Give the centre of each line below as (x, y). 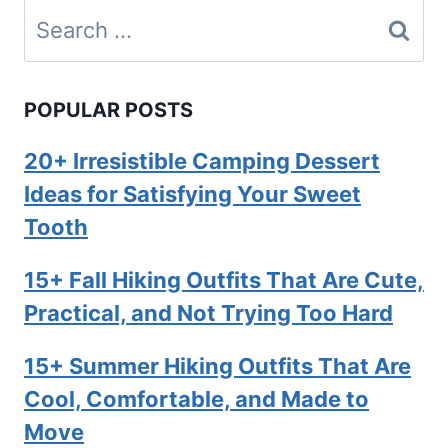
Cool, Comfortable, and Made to (196, 399)
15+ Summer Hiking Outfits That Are (217, 366)
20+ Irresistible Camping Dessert (202, 161)
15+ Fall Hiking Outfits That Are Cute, (224, 280)
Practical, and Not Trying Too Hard (208, 313)
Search (59, 19)
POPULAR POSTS (108, 110)
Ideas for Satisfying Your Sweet (192, 194)
